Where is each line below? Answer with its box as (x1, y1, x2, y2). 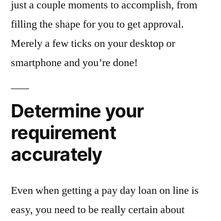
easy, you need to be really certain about (11, 203, 184, 217)
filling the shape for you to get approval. (11, 17, 184, 31)
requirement (11, 121, 116, 144)
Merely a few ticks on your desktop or (11, 37, 175, 50)
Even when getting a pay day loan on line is (11, 184, 199, 197)
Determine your (11, 100, 144, 122)
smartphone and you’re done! (11, 56, 138, 70)
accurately (11, 143, 103, 165)
